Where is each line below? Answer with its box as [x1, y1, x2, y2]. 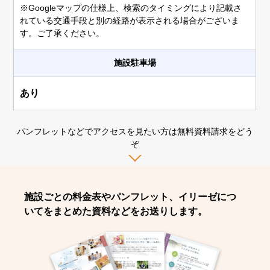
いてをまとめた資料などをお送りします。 [24, 206, 208, 216]
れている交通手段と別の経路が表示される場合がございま [20, 15, 240, 25]
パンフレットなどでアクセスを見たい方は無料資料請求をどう [17, 126, 253, 136]
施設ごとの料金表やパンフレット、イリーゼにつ [24, 191, 237, 202]
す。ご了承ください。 [20, 28, 105, 38]
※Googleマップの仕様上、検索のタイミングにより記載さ [20, 2, 242, 13]
